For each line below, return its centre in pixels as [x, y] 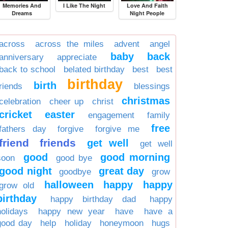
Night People [147, 13]
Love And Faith [147, 5]
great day [121, 171]
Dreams [22, 13]
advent [127, 44]
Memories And [22, 5]
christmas [146, 101]
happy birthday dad [93, 199]
